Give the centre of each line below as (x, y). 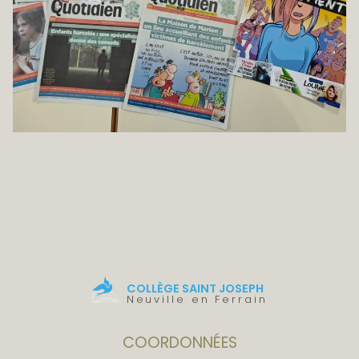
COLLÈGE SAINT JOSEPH (195, 289)
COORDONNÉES (179, 343)
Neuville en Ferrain (197, 300)
